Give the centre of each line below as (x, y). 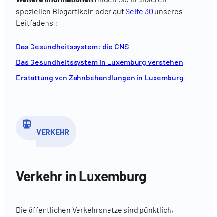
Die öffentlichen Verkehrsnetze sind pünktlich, (94, 210)
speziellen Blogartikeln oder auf (70, 11)
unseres (168, 11)
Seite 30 (139, 11)
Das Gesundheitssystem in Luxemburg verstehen (99, 62)
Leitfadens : (36, 23)
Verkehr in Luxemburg (81, 176)
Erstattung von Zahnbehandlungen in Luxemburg (100, 77)
